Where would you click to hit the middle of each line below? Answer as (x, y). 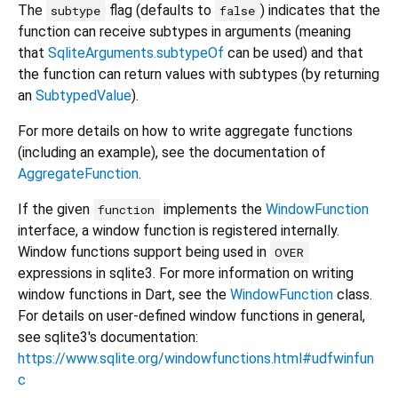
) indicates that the (320, 11)
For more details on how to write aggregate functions (185, 131)
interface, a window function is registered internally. (179, 231)
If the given (56, 210)
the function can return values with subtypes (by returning (199, 75)
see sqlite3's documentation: (108, 338)
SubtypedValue (84, 96)
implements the (212, 210)
